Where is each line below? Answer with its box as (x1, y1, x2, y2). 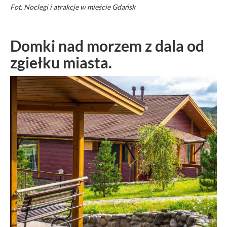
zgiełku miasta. (10, 53, 112, 72)
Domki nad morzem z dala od (10, 36, 204, 55)
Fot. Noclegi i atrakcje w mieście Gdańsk (10, 3, 135, 12)
